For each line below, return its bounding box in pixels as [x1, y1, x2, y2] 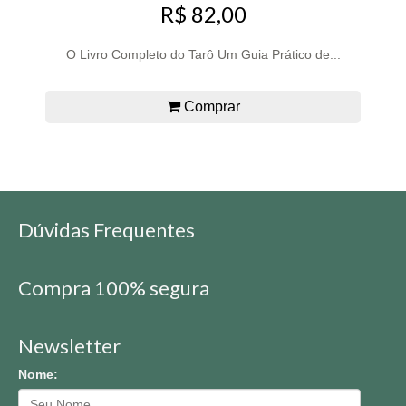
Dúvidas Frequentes [18, 217, 195, 242]
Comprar [179, 99, 240, 115]
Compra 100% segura [18, 275, 209, 300]
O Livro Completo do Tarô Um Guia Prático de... [65, 47, 341, 63]
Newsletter [18, 333, 121, 358]
